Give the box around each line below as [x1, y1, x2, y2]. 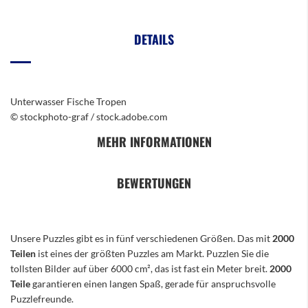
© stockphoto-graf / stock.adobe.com [10, 111, 168, 122]
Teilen [10, 247, 38, 259]
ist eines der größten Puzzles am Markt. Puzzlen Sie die [38, 247, 269, 259]
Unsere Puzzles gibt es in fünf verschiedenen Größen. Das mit [10, 232, 272, 244]
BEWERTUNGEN [117, 174, 191, 192]
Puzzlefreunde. [10, 293, 74, 305]
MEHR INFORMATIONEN [96, 133, 212, 151]
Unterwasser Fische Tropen [10, 96, 126, 107]
